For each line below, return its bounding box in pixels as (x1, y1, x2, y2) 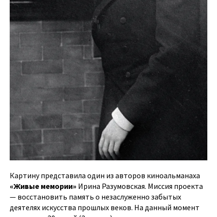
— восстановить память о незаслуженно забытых (10, 192, 181, 202)
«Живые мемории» (10, 181, 77, 191)
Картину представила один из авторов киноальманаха (10, 170, 200, 181)
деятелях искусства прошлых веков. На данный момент (10, 202, 200, 213)
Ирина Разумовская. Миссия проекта (77, 181, 203, 191)
